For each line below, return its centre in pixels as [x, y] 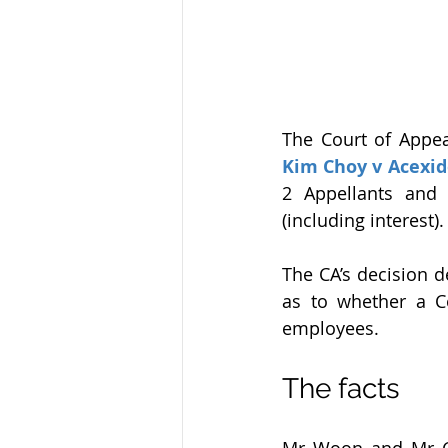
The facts [341, 388]
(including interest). [363, 219]
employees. [330, 327]
